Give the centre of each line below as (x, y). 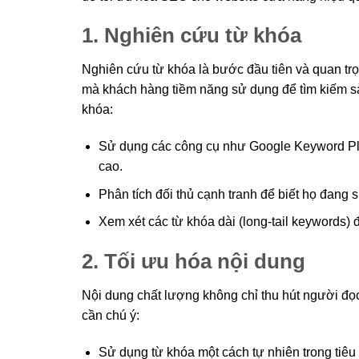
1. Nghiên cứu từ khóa (192, 36)
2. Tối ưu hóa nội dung (194, 261)
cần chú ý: (111, 315)
